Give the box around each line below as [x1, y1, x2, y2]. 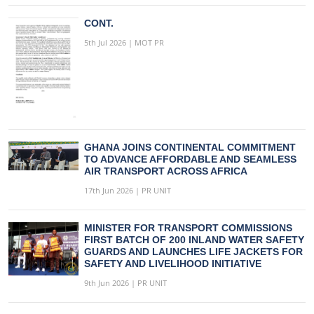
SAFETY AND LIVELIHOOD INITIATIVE [84, 257, 261, 269]
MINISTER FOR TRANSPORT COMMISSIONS [84, 221, 292, 233]
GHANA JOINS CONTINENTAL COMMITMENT [84, 141, 296, 153]
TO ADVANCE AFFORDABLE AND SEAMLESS [84, 153, 296, 165]
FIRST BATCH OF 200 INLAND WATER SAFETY [84, 233, 304, 245]
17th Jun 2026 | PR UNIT [84, 184, 171, 196]
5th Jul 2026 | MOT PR [84, 37, 164, 48]
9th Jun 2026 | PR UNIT [84, 277, 167, 288]
